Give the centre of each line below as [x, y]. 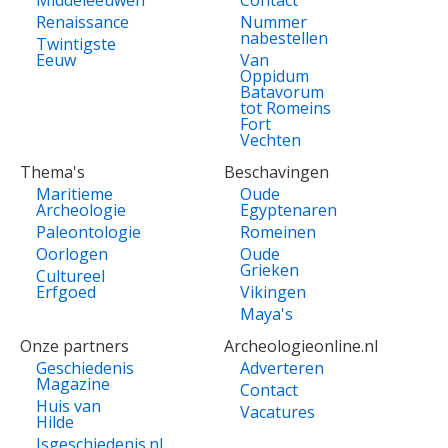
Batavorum [282, 92]
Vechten [270, 140]
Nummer [273, 22]
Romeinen [278, 232]
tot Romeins [285, 108]
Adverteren [282, 368]
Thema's [52, 172]
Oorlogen [72, 254]
